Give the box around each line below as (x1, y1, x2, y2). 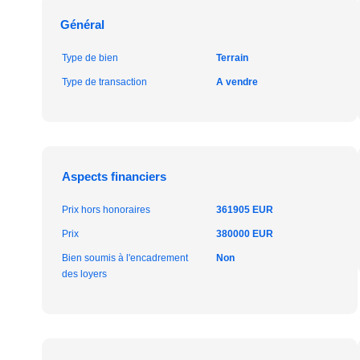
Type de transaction (62, 76, 147, 88)
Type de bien (62, 52, 118, 63)
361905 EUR (215, 204, 273, 215)
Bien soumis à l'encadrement (62, 252, 188, 264)
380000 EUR (215, 228, 273, 239)
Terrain (215, 52, 248, 63)
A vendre (215, 76, 258, 88)
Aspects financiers (62, 170, 166, 183)
